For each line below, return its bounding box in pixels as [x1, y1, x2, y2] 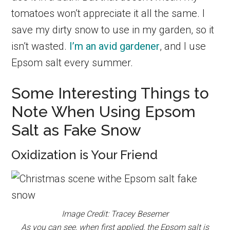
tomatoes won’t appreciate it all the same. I [11, 7, 205, 20]
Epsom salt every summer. [11, 56, 133, 69]
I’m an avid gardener [69, 40, 160, 52]
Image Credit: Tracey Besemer [62, 208, 168, 219]
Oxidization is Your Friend [11, 147, 158, 162]
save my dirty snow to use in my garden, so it [11, 23, 215, 36]
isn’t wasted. [11, 40, 70, 52]
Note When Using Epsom [11, 102, 196, 121]
